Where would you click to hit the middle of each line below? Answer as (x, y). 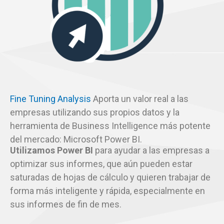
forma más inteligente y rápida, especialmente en (107, 190)
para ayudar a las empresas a (151, 150)
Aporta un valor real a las (141, 98)
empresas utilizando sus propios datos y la (95, 112)
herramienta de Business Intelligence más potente (110, 125)
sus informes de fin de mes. (66, 204)
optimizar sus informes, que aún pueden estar (101, 163)
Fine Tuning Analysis (51, 98)
